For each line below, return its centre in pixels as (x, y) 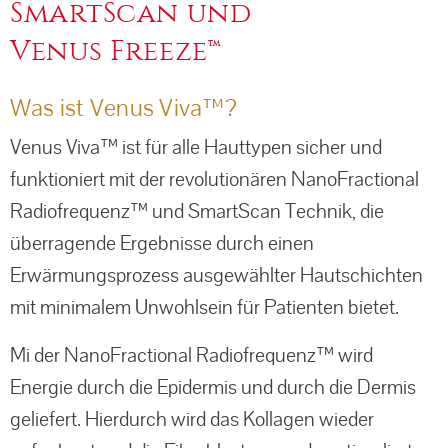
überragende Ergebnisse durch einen (162, 242)
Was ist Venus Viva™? (123, 107)
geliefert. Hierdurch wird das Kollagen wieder (192, 418)
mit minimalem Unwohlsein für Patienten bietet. (204, 306)
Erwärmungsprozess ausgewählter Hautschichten (216, 274)
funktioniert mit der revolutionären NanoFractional (214, 178)
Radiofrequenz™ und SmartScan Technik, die (197, 210)
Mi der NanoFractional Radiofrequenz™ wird (191, 354)
